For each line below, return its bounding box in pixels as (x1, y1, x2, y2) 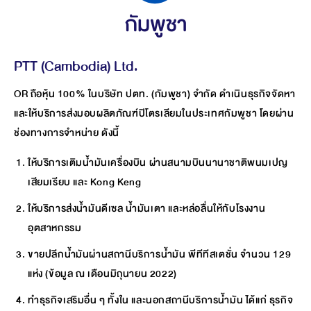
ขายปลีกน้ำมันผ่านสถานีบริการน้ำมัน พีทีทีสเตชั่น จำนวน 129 (28, 245, 292, 263)
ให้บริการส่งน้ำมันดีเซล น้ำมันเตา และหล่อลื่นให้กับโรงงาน (28, 199, 266, 217)
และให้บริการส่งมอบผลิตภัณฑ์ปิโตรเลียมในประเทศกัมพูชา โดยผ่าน (14, 104, 294, 122)
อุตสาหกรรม (28, 219, 82, 237)
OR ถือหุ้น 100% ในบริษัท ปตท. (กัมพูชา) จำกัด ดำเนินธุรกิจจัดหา (14, 85, 296, 103)
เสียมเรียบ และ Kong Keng (28, 173, 142, 191)
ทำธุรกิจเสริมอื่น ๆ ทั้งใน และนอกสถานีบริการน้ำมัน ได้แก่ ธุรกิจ (28, 291, 294, 309)
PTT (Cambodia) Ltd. (14, 53, 138, 78)
